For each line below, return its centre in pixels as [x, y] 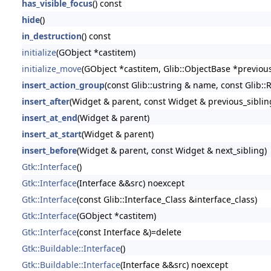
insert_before [49, 150]
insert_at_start [51, 134]
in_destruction [51, 36]
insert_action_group [63, 85]
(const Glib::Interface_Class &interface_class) [167, 199]
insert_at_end [49, 117]
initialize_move [51, 68]
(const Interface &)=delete [129, 232]
